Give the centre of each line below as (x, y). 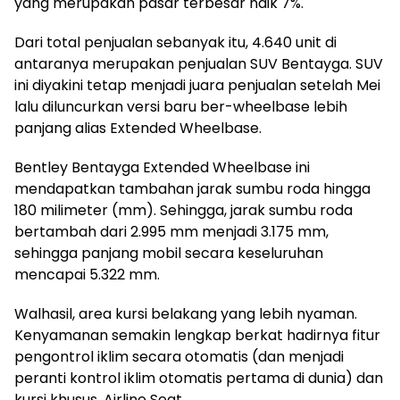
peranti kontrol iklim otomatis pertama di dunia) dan (199, 378)
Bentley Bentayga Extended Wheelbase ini (162, 167)
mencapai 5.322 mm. (87, 274)
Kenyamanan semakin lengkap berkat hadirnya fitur (197, 335)
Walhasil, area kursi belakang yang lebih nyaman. (186, 313)
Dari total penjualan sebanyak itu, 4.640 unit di (175, 42)
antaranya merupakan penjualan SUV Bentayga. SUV (199, 63)
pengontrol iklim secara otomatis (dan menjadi (179, 356)
